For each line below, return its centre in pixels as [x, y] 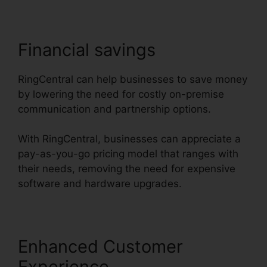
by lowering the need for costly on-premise [121, 94]
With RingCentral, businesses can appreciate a [129, 139]
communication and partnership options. [114, 109]
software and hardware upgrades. [100, 184]
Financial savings [87, 49]
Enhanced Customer [100, 247]
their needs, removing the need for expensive [127, 169]
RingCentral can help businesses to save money [133, 79]
